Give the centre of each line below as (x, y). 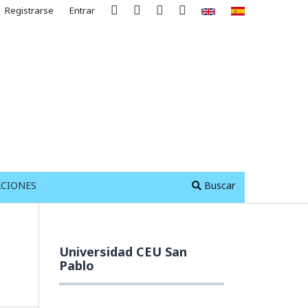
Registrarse (30, 10)
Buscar (218, 185)
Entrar (82, 10)
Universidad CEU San (123, 251)
